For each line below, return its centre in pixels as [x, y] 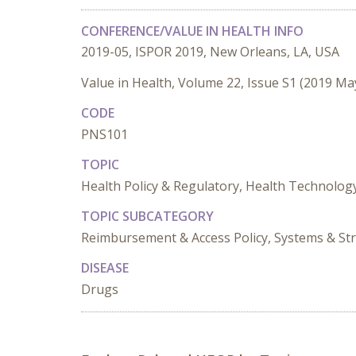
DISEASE [105, 268]
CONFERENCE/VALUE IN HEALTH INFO [192, 31]
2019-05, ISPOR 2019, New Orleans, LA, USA [210, 52]
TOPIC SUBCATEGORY [147, 216]
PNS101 [104, 134]
